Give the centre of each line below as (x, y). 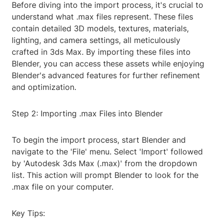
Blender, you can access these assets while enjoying (108, 64)
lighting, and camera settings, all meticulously (96, 40)
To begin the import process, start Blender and (99, 140)
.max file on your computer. (63, 187)
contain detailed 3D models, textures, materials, (100, 29)
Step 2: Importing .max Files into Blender (87, 114)
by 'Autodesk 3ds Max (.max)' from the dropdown (104, 164)
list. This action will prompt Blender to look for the (105, 175)
